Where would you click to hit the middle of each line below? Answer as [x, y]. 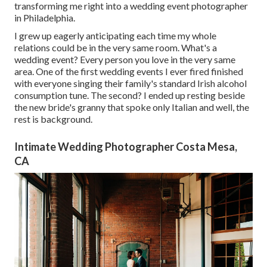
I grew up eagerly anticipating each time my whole [115, 36]
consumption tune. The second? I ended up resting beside [130, 95]
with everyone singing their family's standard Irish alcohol [131, 83]
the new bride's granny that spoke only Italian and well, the [132, 107]
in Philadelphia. [45, 18]
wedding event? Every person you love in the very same [125, 60]
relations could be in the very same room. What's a [116, 48]
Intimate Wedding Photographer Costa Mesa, [126, 147]
